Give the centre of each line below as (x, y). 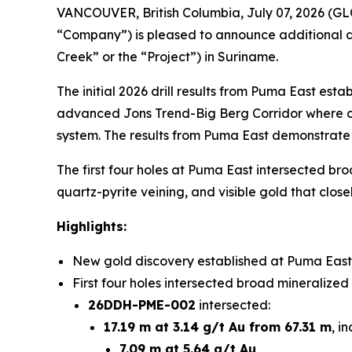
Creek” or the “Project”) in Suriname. (167, 57)
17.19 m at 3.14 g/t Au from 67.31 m (218, 327)
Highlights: (92, 226)
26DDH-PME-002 (142, 305)
